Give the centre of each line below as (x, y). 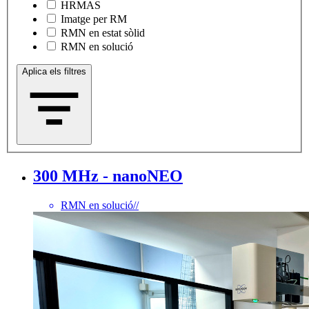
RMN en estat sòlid (103, 33)
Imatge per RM (94, 19)
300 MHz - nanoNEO (108, 176)
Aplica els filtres (54, 72)
